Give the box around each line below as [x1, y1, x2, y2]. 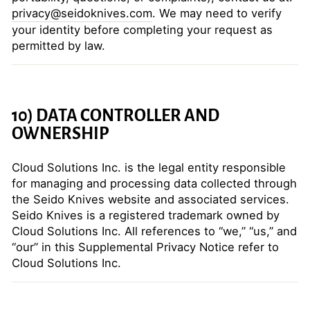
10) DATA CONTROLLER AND [12, 107, 219, 125]
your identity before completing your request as [12, 23, 273, 37]
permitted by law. [12, 39, 105, 53]
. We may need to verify [152, 6, 282, 20]
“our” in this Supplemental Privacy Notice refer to [12, 240, 279, 254]
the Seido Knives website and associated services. [12, 192, 289, 206]
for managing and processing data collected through [12, 176, 297, 190]
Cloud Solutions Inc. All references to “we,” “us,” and [12, 224, 297, 238]
